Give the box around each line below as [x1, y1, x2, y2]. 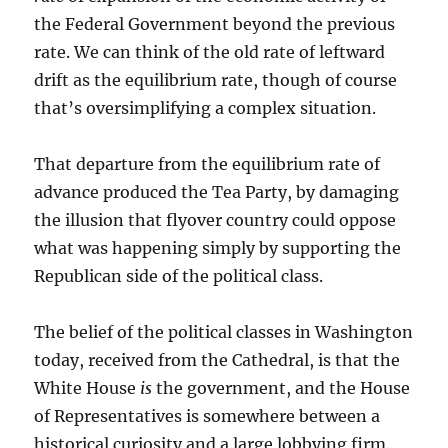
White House [34, 378, 141, 398]
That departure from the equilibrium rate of [34, 154, 381, 174]
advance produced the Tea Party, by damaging [34, 182, 400, 202]
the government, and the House [152, 378, 411, 398]
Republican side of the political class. [34, 266, 324, 286]
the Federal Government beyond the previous [34, 14, 396, 34]
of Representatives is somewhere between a [34, 406, 381, 426]
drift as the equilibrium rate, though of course [34, 70, 398, 90]
